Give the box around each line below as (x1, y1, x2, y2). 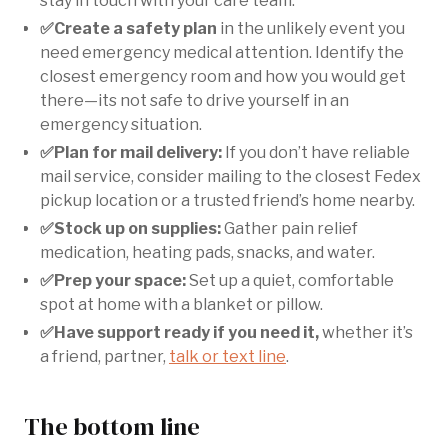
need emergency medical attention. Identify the (40, 42, 404, 62)
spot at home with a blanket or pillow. (40, 294, 323, 314)
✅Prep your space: (40, 270, 186, 290)
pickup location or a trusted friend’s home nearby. (40, 190, 415, 210)
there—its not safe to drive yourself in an (40, 90, 349, 110)
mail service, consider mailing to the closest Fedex (40, 166, 421, 186)
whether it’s (322, 322, 413, 342)
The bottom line (24, 409, 200, 443)
